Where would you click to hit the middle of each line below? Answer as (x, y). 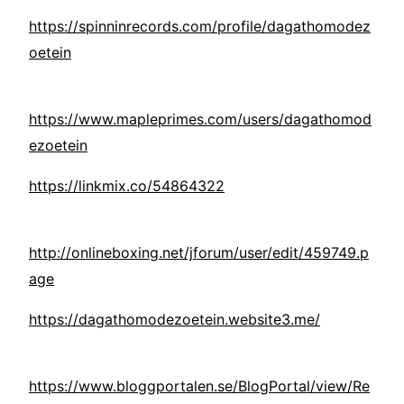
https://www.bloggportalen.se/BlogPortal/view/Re (199, 386)
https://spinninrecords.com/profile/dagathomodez (200, 27)
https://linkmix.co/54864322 (127, 186)
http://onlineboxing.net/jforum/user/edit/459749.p (199, 253)
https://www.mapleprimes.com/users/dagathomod (200, 119)
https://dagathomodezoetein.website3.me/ (174, 320)
